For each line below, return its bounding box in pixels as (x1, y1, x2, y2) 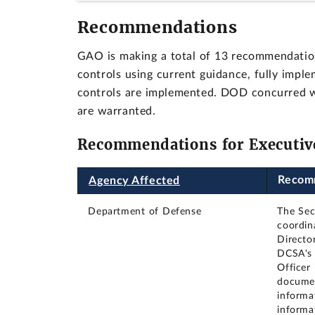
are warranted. (77, 105, 156, 117)
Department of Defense (88, 206, 202, 217)
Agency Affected (89, 174, 180, 186)
